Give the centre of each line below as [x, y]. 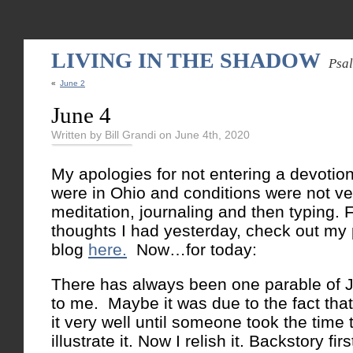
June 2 [72, 83]
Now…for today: [192, 249]
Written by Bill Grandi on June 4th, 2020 [150, 135]
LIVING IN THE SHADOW [186, 60]
